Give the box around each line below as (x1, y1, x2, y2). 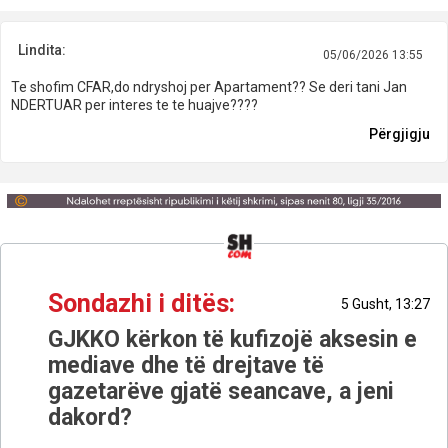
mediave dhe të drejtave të (48, 352, 324, 380)
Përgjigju (369, 126, 430, 143)
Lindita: (18, 42, 66, 59)
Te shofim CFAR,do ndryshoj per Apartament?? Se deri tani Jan (11, 79, 407, 96)
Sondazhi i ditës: (48, 289, 235, 319)
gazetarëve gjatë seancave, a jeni (48, 378, 394, 406)
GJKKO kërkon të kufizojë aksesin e (48, 326, 417, 354)
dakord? (48, 404, 132, 432)
